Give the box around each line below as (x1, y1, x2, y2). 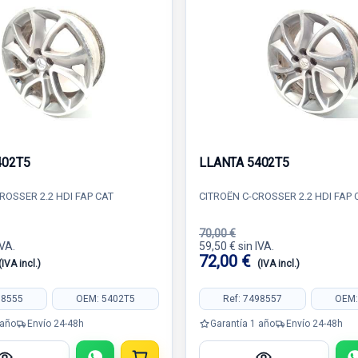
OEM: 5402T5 (75, 292, 135, 304)
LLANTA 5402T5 (199, 155, 290, 170)
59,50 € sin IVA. (199, 240, 274, 253)
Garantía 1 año (210, 317, 275, 329)
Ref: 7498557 (223, 292, 283, 304)
